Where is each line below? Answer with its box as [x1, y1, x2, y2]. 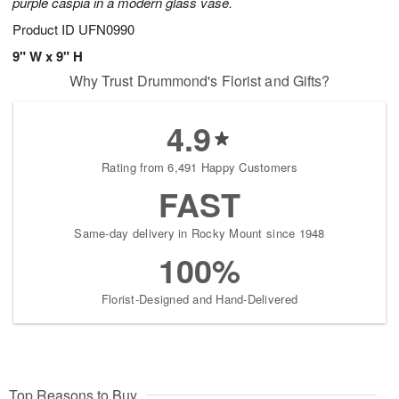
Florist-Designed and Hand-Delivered [101, 290, 298, 308]
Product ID [12, 20, 78, 39]
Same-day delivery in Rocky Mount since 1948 [74, 224, 325, 242]
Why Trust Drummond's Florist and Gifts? [69, 70, 330, 92]
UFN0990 [78, 20, 134, 39]
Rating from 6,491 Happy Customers [102, 159, 297, 176]
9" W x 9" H [12, 46, 83, 67]
